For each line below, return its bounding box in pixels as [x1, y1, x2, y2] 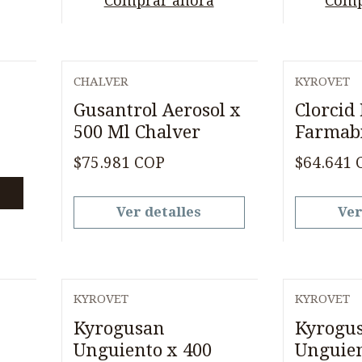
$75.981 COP [73, 154, 165, 172]
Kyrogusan [73, 318, 165, 339]
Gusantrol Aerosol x [73, 99, 241, 121]
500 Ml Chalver [73, 121, 200, 143]
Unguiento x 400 [73, 339, 212, 360]
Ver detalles [116, 204, 202, 220]
